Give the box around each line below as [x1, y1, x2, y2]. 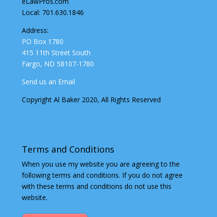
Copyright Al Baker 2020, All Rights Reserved [21, 94, 161, 104]
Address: [21, 25, 48, 35]
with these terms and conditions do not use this [21, 181, 171, 191]
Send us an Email [21, 77, 75, 86]
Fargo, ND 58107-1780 [21, 59, 94, 68]
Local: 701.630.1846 [21, 7, 84, 17]
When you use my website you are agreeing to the [21, 159, 180, 169]
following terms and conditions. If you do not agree [21, 170, 183, 180]
